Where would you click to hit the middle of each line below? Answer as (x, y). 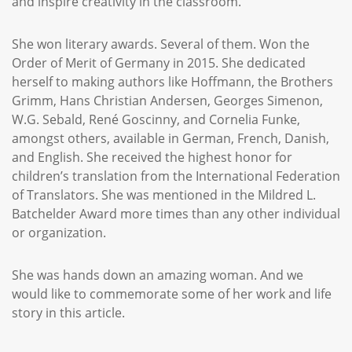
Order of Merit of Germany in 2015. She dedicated (159, 63)
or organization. (62, 233)
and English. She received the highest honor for (152, 157)
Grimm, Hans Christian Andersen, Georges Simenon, (167, 101)
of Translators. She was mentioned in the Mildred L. (164, 195)
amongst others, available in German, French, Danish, (170, 138)
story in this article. (71, 313)
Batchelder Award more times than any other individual (176, 214)
